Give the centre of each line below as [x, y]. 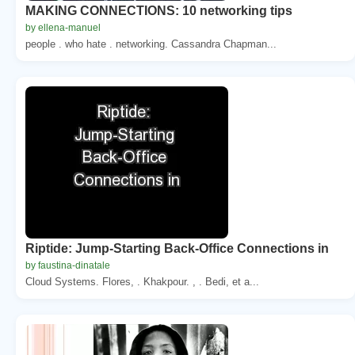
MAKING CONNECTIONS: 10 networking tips [159, 10]
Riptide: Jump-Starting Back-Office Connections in [177, 248]
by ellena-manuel [63, 27]
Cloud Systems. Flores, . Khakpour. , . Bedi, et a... [142, 281]
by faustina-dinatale [68, 265]
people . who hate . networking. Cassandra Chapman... [151, 44]
